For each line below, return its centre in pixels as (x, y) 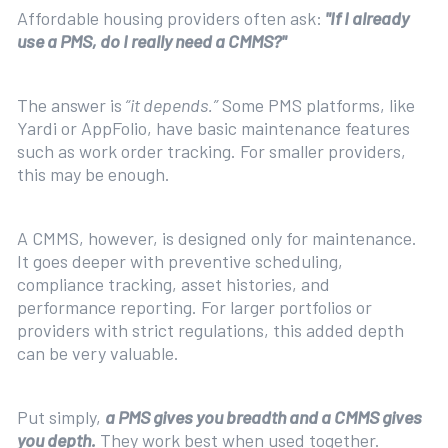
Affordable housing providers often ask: (169, 18)
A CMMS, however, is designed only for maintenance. (216, 238)
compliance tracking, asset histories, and (173, 284)
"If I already (365, 18)
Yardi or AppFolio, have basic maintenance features (213, 128)
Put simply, (60, 417)
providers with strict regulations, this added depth (210, 330)
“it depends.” (169, 105)
